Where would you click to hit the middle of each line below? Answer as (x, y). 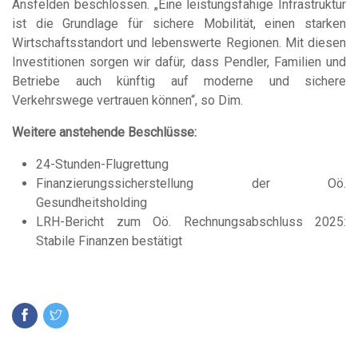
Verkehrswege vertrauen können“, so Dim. (127, 100)
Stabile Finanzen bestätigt (109, 241)
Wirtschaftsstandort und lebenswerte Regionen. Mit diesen (179, 42)
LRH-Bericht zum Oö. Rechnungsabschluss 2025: (191, 221)
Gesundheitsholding (91, 202)
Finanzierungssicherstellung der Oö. (191, 183)
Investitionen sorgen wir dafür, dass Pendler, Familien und (179, 62)
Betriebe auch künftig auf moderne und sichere (179, 81)
